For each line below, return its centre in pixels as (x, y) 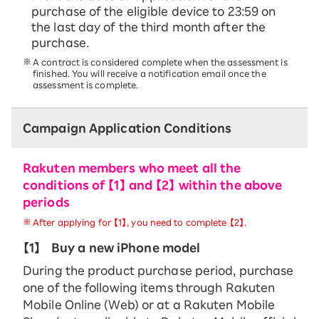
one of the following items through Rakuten (149, 288)
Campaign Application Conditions (127, 129)
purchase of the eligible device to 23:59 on (154, 12)
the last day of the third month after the (149, 27)
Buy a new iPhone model (126, 248)
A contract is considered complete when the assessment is (160, 62)
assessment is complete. (86, 85)
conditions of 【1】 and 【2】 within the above (153, 185)
